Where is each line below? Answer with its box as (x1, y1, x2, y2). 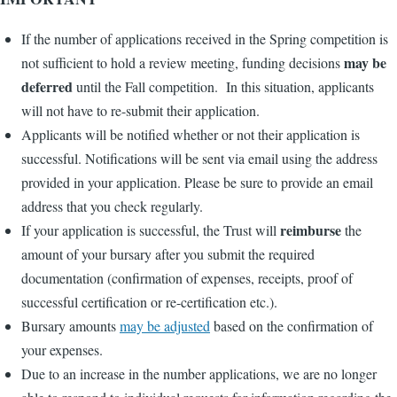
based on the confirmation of (210, 316, 373, 335)
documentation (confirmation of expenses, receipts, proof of (21, 269, 353, 287)
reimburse (280, 220, 341, 240)
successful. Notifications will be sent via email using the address (21, 149, 378, 167)
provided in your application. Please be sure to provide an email (21, 173, 373, 191)
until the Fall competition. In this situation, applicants (73, 77, 374, 96)
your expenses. (21, 340, 103, 359)
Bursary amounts (21, 316, 120, 335)
